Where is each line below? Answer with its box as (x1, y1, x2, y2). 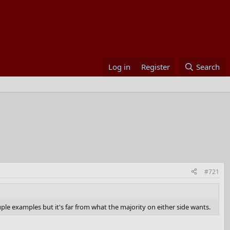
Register (141, 61, 170, 72)
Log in (108, 61, 131, 72)
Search (196, 61, 220, 72)
